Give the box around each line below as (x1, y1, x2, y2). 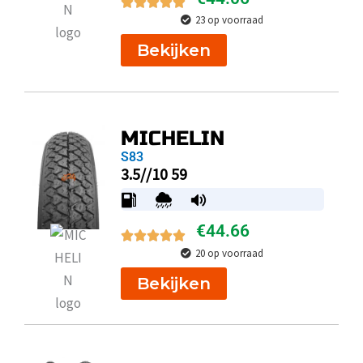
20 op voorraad (195, 246, 264, 260)
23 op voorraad (195, 13, 264, 28)
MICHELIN (120, 126, 224, 151)
